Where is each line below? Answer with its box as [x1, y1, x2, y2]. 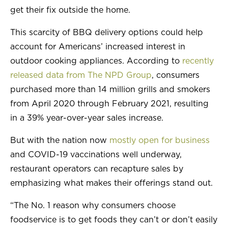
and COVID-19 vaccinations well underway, [10, 151, 182, 159]
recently [182, 57, 214, 66]
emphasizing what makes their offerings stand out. [10, 179, 213, 188]
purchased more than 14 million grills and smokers [10, 85, 210, 94]
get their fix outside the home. [10, 6, 130, 15]
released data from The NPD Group [10, 71, 152, 80]
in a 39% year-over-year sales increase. [10, 114, 163, 123]
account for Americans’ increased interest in [10, 43, 185, 51]
